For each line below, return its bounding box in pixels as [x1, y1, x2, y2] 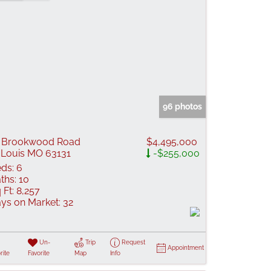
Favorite [27, 250, 50, 256]
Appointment [168, 244, 204, 251]
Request [121, 239, 145, 246]
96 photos [163, 102, 202, 111]
